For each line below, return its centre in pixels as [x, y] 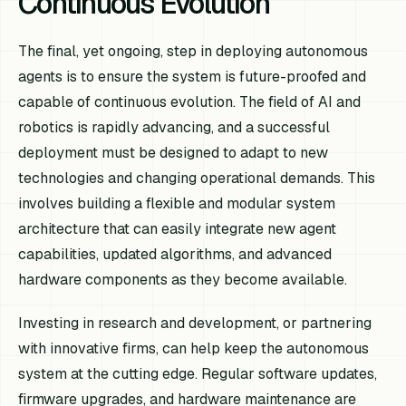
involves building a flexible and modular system [177, 204]
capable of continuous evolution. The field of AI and [190, 102]
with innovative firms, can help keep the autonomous [194, 348]
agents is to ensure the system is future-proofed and [193, 77]
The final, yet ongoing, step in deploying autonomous [193, 52]
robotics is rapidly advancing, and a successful [174, 128]
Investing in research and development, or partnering [195, 323]
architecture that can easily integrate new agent [178, 229]
